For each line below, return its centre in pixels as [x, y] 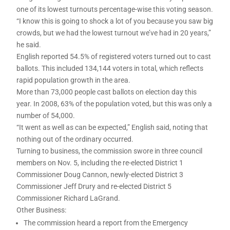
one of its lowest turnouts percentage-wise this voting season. [115, 9]
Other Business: [42, 210]
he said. [29, 44]
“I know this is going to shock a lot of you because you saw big [115, 21]
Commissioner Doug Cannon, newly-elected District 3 [100, 174]
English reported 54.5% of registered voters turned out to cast [114, 56]
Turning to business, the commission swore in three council [110, 151]
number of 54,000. [46, 115]
